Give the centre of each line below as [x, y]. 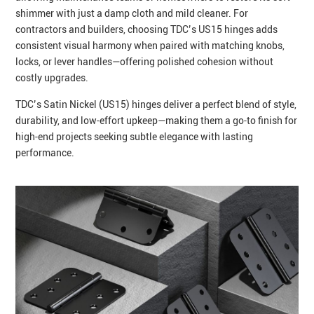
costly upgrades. [52, 77]
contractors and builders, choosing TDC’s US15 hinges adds [147, 29]
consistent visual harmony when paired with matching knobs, [150, 45]
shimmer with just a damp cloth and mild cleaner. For [132, 13]
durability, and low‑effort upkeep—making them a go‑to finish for [157, 121]
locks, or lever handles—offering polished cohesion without [145, 61]
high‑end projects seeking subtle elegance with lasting [135, 137]
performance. [45, 153]
